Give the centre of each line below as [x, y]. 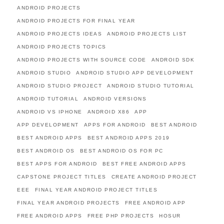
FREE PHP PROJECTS [120, 216]
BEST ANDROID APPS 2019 [128, 138]
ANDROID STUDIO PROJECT [59, 86]
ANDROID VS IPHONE [50, 112]
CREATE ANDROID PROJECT [154, 177]
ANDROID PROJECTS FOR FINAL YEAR [76, 21]
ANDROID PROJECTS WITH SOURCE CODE [82, 60]
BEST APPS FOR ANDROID [57, 164]
